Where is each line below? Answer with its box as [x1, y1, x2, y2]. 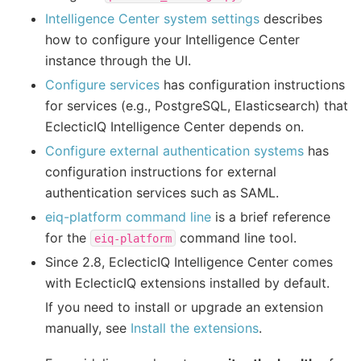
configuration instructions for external [45, 163, 276, 180]
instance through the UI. [45, 52, 191, 68]
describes [259, 10, 322, 27]
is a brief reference [211, 208, 330, 225]
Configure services [45, 76, 160, 93]
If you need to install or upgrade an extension [45, 298, 323, 315]
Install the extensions [131, 319, 259, 336]
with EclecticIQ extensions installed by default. [45, 274, 330, 291]
